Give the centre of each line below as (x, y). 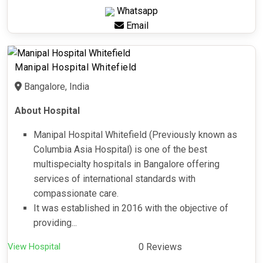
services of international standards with (114, 179)
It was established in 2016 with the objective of (131, 208)
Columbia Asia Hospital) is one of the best (120, 150)
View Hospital (34, 247)
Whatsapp (136, 11)
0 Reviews (160, 247)
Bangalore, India (55, 87)
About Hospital (47, 111)
